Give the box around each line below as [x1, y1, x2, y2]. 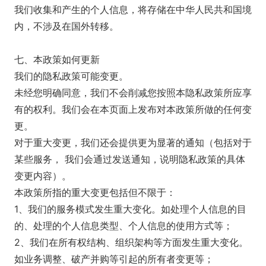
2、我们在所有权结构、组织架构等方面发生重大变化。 [14, 236, 248, 248]
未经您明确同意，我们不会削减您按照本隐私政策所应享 [14, 87, 252, 99]
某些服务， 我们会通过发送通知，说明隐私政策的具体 [14, 153, 245, 165]
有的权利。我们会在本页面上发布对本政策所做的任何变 [14, 103, 252, 115]
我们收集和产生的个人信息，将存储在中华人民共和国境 [14, 4, 252, 15]
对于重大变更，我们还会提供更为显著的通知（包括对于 [14, 137, 252, 148]
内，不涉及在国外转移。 [14, 20, 119, 32]
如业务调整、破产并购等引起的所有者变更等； [14, 253, 214, 265]
